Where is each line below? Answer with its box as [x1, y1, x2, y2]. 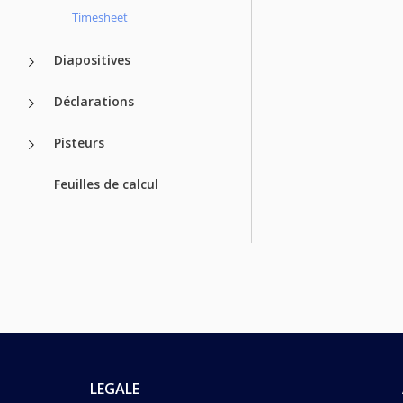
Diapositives [54, 50, 130, 68]
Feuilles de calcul [54, 175, 158, 193]
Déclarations [54, 92, 134, 110]
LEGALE [90, 379, 139, 399]
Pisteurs [54, 133, 104, 151]
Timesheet [72, 8, 128, 25]
